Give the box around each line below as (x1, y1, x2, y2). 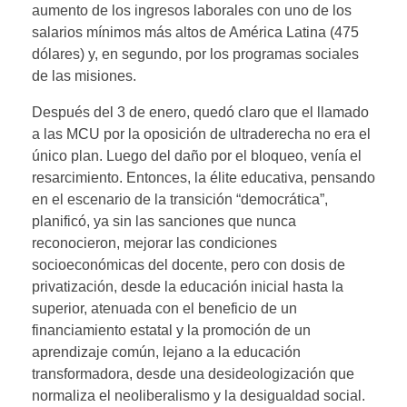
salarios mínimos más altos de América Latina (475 (32, 24, 359, 40)
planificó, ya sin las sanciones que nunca (32, 213, 296, 229)
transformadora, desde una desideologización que (32, 365, 354, 382)
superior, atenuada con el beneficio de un (32, 300, 297, 316)
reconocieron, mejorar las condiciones (32, 234, 277, 251)
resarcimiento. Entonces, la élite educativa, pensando (32, 169, 375, 185)
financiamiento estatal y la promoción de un (32, 322, 311, 338)
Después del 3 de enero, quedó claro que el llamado (32, 104, 369, 120)
